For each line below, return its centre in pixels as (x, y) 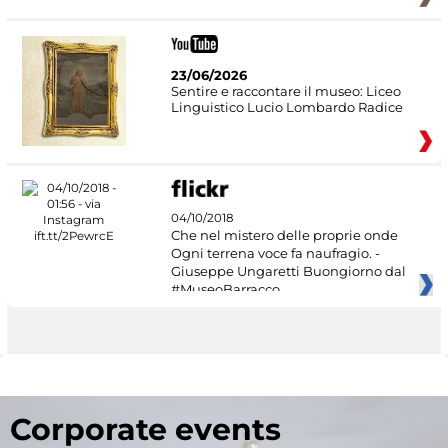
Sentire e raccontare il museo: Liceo (285, 90)
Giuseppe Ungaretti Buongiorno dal (288, 271)
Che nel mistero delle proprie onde (284, 235)
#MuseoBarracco (225, 289)
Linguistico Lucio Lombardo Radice (286, 106)
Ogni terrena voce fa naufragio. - (275, 253)
